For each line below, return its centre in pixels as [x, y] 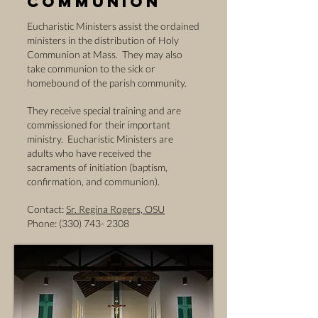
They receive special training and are [104, 110]
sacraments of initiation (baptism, [97, 167]
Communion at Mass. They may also [105, 54]
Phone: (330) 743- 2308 [78, 223]
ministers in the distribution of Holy [103, 40]
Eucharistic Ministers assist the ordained [113, 26]
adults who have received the [89, 153]
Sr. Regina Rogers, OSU [115, 209]
